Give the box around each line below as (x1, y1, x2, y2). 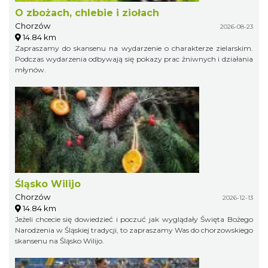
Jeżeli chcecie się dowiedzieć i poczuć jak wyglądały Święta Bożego (15, 214, 253, 224)
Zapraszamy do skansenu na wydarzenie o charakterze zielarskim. (15, 43, 253, 53)
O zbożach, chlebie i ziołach (15, 7, 159, 19)
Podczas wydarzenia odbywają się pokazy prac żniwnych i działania (15, 54, 253, 63)
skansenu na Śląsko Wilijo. (15, 236, 104, 245)
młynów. (15, 65, 46, 74)
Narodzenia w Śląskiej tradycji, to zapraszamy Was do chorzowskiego (15, 225, 253, 234)
